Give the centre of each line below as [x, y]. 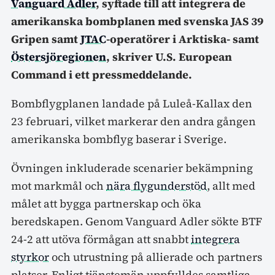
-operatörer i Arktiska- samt [183, 39]
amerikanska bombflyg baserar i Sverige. [119, 139]
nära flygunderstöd [157, 185]
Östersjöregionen [59, 56]
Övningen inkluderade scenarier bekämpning [132, 168]
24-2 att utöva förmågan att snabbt [101, 239]
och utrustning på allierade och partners [156, 257]
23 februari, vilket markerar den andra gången [134, 121]
